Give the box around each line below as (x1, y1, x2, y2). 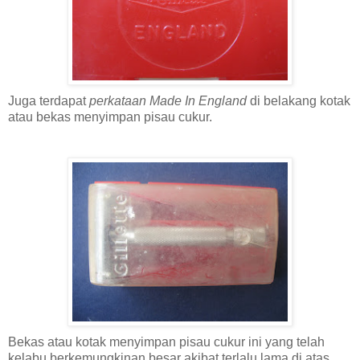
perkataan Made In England (86, 93, 247, 108)
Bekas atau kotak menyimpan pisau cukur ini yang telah (8, 334, 325, 349)
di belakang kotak (247, 93, 350, 108)
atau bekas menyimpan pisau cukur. (8, 109, 212, 124)
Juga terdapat (8, 93, 86, 108)
